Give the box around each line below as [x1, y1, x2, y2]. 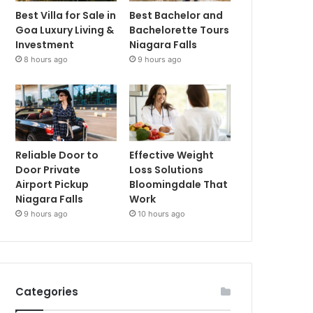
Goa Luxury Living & [15, 22, 115, 37]
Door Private [15, 163, 81, 177]
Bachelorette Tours [129, 22, 230, 37]
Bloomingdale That [129, 177, 228, 192]
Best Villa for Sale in [15, 8, 117, 22]
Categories [15, 284, 79, 300]
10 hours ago [138, 209, 186, 219]
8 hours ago [24, 54, 68, 64]
